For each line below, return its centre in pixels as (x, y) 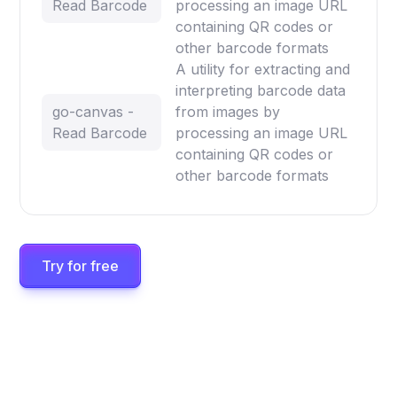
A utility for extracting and (263, 69)
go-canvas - (93, 111)
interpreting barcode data (261, 90)
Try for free (81, 265)
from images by (228, 111)
